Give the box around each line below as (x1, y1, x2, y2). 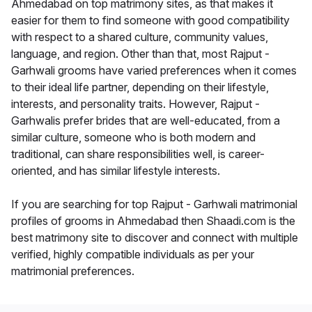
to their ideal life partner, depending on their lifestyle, (11, 80, 269, 95)
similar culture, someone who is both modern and (11, 130, 256, 145)
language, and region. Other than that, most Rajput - (11, 47, 270, 61)
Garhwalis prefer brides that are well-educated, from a (11, 114, 280, 128)
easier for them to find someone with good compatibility (11, 13, 290, 28)
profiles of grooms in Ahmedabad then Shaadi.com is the (11, 214, 295, 228)
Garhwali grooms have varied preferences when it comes (11, 63, 297, 78)
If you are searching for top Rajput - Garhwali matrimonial (11, 197, 297, 212)
